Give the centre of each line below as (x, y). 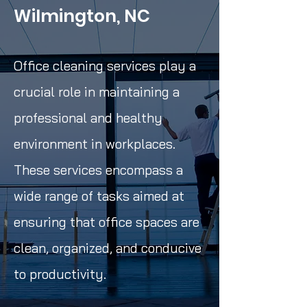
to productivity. (60, 274)
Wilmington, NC (82, 16)
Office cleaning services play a (105, 66)
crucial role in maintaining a (97, 92)
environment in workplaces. (95, 144)
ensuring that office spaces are (107, 222)
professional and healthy (88, 118)
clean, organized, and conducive (108, 248)
